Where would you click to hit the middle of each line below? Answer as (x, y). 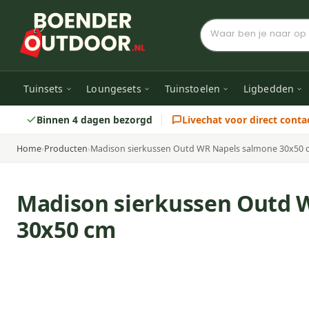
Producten (66, 148)
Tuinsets (43, 88)
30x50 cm (66, 230)
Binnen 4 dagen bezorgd (94, 119)
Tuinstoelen (192, 88)
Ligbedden (269, 88)
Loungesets (114, 88)
